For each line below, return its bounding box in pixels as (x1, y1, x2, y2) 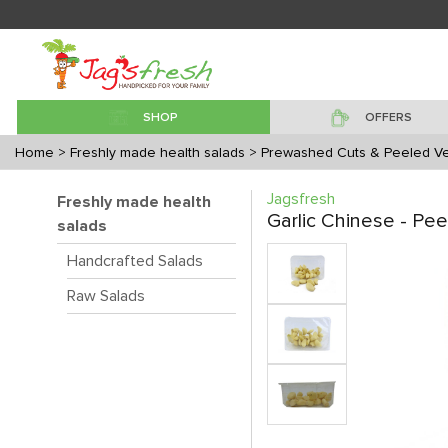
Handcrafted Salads (67, 253, 203, 269)
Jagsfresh (267, 191, 335, 207)
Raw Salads (67, 288, 145, 304)
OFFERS (364, 112, 412, 124)
